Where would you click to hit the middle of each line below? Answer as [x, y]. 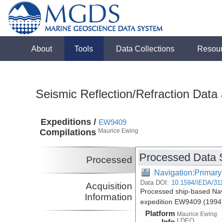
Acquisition [109, 186]
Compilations [68, 133]
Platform [160, 213]
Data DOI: [156, 182]
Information [109, 197]
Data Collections [145, 49]
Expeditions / [69, 122]
